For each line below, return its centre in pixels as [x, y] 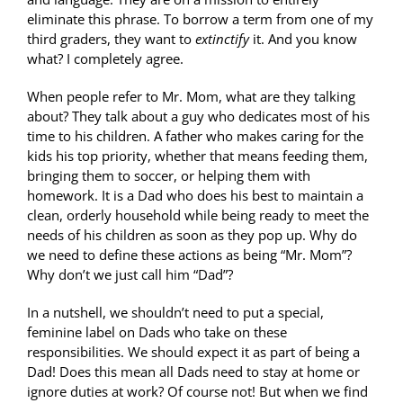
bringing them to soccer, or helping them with [169, 175]
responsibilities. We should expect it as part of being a [193, 351]
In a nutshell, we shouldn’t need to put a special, [175, 312]
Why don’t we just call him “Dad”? [130, 274]
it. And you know [303, 38]
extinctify [222, 38]
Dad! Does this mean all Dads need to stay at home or [193, 371]
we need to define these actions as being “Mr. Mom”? [189, 254]
